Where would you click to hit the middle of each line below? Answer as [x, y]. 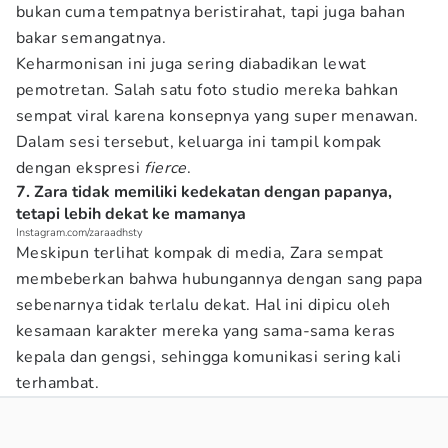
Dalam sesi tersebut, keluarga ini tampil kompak [199, 142]
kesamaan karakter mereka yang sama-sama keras [205, 331]
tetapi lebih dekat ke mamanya [131, 214]
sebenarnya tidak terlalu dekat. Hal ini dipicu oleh [203, 305]
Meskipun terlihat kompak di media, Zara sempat [200, 253]
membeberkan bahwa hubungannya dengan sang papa [219, 279]
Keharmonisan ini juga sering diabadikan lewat [191, 64]
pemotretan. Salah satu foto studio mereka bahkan [207, 90]
